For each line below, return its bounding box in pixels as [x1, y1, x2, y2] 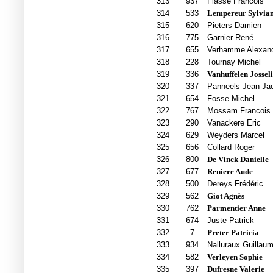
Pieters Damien [207, 21, 261, 30]
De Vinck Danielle [207, 155, 269, 165]
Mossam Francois [207, 106, 271, 116]
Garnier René [207, 33, 253, 43]
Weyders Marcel [207, 130, 264, 140]
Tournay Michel [207, 57, 261, 67]
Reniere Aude [207, 167, 253, 177]
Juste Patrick [207, 216, 254, 225]
